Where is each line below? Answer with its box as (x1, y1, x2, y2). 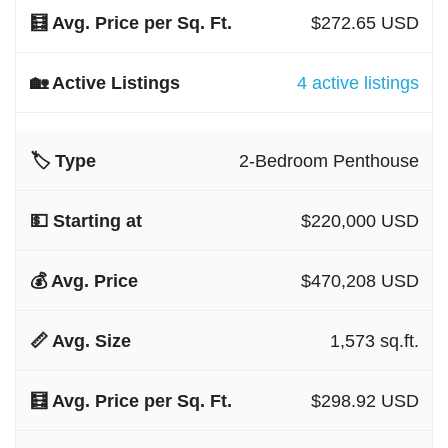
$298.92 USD (310, 390, 419, 411)
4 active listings (296, 72, 419, 93)
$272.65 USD (310, 12, 419, 33)
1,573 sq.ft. (329, 330, 419, 351)
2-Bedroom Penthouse (238, 150, 419, 171)
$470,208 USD (300, 270, 419, 291)
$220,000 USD (300, 210, 419, 231)
